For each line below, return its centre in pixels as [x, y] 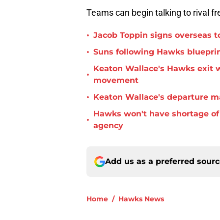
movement [116, 81]
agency [108, 126]
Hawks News [141, 199]
